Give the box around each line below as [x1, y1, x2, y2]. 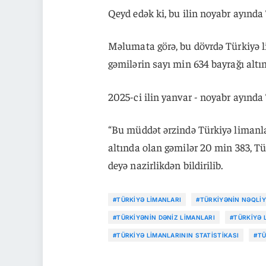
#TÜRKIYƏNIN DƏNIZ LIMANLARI [112, 213, 216, 221]
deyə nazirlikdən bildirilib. [107, 157, 223, 172]
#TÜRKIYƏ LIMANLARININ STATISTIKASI [112, 231, 239, 239]
